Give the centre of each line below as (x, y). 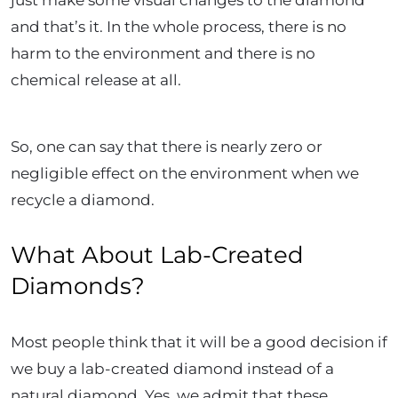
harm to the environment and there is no (163, 53)
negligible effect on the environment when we (185, 173)
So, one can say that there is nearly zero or (167, 146)
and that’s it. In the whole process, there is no (179, 26)
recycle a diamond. (84, 199)
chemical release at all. (98, 80)
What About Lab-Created (157, 255)
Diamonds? (78, 286)
